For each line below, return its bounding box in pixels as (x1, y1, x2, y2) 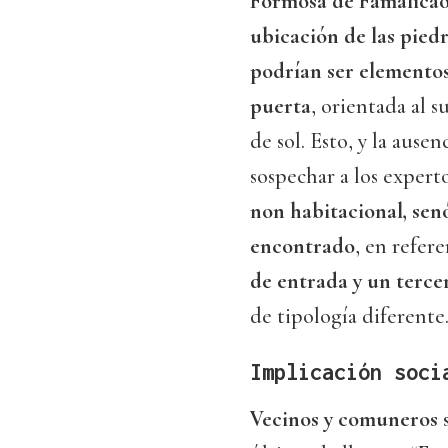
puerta (250, 93, 311, 120)
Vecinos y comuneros (250, 406, 438, 433)
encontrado (250, 233, 355, 260)
